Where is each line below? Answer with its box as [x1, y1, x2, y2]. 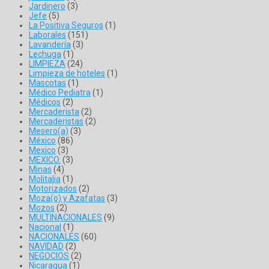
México [29, 136, 56, 146]
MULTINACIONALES [29, 213, 102, 223]
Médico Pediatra [29, 88, 91, 98]
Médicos [29, 97, 61, 107]
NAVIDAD [29, 241, 64, 252]
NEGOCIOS [29, 251, 69, 261]
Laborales [29, 30, 66, 40]
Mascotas [29, 78, 66, 88]
